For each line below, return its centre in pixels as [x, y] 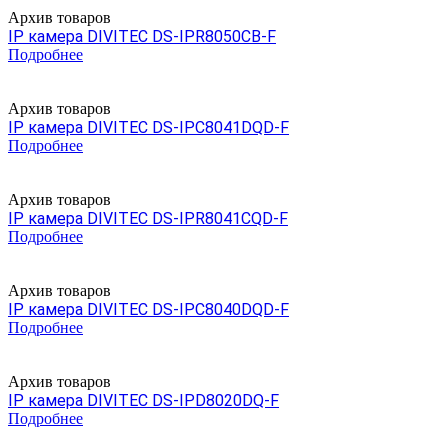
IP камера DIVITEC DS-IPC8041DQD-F [148, 127]
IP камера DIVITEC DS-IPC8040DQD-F [148, 309]
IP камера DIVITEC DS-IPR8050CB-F [142, 36]
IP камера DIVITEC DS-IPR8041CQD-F [148, 218]
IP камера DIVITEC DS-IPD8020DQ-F [143, 400]
